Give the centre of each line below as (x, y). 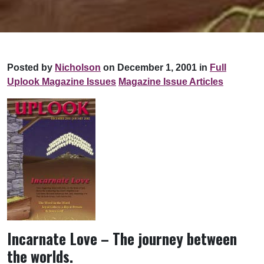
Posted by (31, 68)
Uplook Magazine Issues (62, 82)
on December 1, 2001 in (154, 68)
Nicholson (78, 68)
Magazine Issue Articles (171, 82)
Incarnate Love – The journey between (122, 239)
